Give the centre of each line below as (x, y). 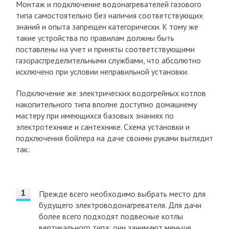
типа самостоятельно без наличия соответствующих (109, 15)
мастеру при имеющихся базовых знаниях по (95, 116)
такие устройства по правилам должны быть (95, 38)
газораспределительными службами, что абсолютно (108, 60)
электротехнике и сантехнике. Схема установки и (102, 127)
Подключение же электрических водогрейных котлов (111, 93)
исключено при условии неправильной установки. (102, 72)
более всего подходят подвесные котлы (111, 216)
